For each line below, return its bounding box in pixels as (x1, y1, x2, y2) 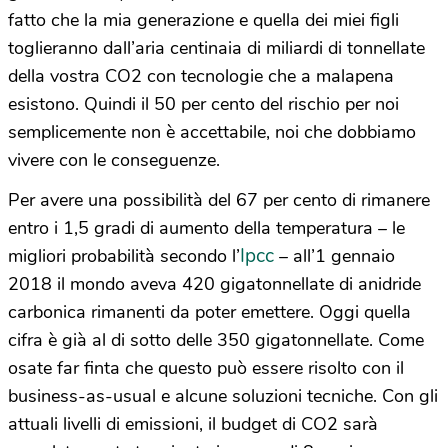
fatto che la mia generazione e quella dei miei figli (8, 8, 399, 33)
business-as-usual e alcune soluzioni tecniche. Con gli (8, 384, 438, 409)
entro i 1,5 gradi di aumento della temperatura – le (8, 216, 405, 241)
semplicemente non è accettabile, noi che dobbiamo (8, 120, 416, 145)
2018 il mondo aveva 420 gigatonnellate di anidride (8, 272, 421, 297)
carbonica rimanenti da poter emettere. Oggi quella (8, 300, 411, 325)
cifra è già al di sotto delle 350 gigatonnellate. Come (8, 328, 424, 353)
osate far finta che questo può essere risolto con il (8, 356, 404, 381)
